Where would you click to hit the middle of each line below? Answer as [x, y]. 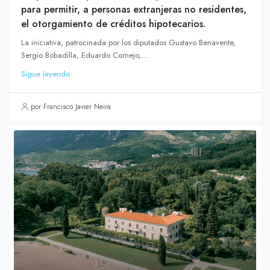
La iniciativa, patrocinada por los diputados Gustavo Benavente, [128, 42]
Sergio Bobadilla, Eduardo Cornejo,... [85, 55]
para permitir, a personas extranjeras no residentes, [134, 9]
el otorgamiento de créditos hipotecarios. [113, 24]
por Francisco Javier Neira [71, 106]
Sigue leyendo [46, 74]
